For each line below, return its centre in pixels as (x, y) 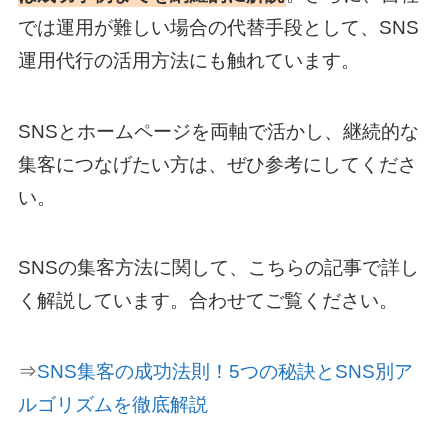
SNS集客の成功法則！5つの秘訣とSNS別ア (224, 372)
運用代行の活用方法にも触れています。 (188, 61)
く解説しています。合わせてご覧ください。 (207, 301)
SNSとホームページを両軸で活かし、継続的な (218, 131)
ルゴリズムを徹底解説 (112, 405)
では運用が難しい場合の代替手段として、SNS (218, 28)
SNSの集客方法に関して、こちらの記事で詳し (218, 268)
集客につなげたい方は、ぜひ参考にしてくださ (217, 164)
